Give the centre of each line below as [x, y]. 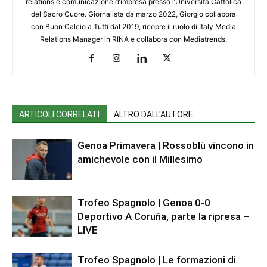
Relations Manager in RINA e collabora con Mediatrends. [133, 39]
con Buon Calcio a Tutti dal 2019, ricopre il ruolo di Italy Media [133, 27]
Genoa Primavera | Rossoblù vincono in [166, 146]
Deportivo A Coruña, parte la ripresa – [163, 217]
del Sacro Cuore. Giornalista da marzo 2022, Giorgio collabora [133, 14]
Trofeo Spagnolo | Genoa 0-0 [144, 203]
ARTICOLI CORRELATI [59, 115]
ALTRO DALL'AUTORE [153, 115]
